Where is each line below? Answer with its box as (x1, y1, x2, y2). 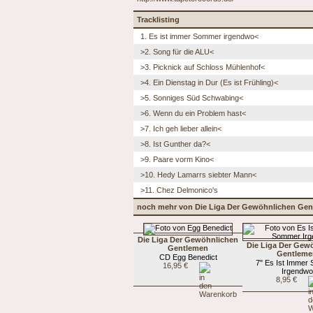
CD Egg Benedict (159, 252, 217, 261)
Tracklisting (137, 15, 180, 24)
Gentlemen (168, 243, 208, 252)
